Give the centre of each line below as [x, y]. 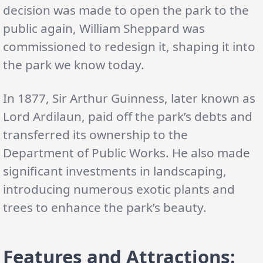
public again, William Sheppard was [104, 28]
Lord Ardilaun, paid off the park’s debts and [128, 116]
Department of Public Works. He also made [127, 152]
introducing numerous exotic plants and [119, 189]
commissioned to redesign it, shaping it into [129, 46]
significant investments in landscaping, [115, 171]
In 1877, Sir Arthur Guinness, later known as [129, 98]
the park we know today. [74, 64]
